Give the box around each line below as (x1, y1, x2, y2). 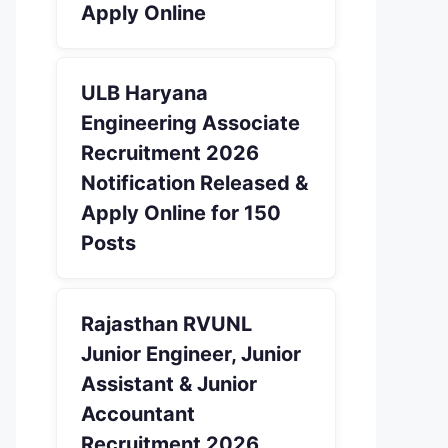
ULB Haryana (81, 81, 208, 105)
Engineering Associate (81, 111, 300, 135)
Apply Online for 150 (81, 201, 281, 225)
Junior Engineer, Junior (81, 341, 301, 366)
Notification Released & (81, 171, 308, 195)
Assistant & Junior (81, 371, 257, 396)
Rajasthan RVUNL (81, 311, 252, 336)
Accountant (81, 401, 195, 426)
